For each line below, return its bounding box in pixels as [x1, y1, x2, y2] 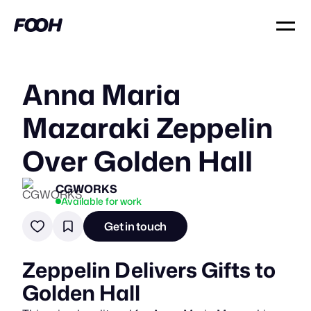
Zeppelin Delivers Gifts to [22, 255, 276, 285]
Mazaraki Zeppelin [22, 108, 273, 147]
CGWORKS [56, 180, 117, 196]
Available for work [61, 194, 142, 208]
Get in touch [104, 219, 167, 234]
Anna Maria [22, 74, 180, 114]
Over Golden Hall [22, 141, 253, 180]
